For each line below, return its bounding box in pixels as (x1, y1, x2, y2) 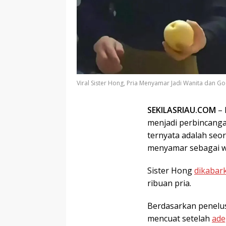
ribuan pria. (147, 177, 191, 189)
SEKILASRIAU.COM (147, 104, 216, 116)
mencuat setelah (147, 212, 212, 224)
